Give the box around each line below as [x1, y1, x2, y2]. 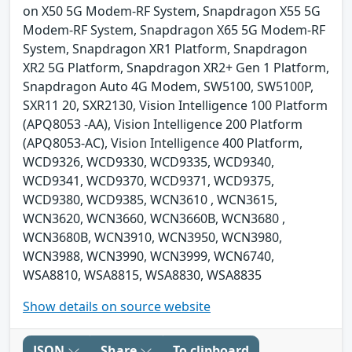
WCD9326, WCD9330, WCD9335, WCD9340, [23, 152, 274, 170]
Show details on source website [23, 297, 211, 315]
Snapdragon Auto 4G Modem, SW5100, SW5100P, [23, 77, 313, 95]
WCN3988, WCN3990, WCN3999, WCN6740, [23, 247, 274, 265]
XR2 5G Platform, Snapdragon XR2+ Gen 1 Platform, [23, 58, 329, 76]
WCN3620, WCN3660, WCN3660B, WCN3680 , [23, 209, 285, 227]
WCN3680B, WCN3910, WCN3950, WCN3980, [23, 228, 282, 246]
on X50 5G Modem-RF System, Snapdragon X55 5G [23, 2, 321, 20]
